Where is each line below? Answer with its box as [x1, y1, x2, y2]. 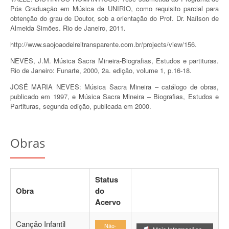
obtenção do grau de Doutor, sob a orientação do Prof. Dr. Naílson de [10, 13, 219, 24]
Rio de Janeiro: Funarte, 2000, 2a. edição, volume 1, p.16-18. [10, 65, 192, 76]
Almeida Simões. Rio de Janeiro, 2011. [10, 23, 126, 33]
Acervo [95, 196, 121, 208]
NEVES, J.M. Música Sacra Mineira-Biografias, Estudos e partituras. [10, 56, 219, 66]
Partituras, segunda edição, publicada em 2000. [10, 101, 151, 111]
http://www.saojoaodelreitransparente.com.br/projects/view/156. [10, 39, 197, 50]
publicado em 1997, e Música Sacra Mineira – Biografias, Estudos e [10, 91, 219, 102]
